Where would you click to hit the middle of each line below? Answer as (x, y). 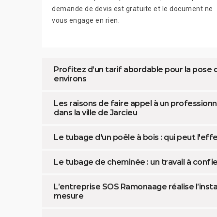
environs (70, 78)
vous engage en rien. (86, 20)
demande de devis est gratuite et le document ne (132, 8)
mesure (69, 196)
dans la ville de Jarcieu (95, 112)
